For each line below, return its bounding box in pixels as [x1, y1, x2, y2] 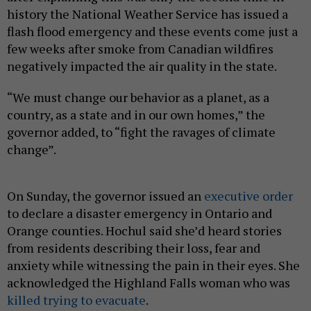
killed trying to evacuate [7, 292, 146, 309]
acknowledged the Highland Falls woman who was [7, 274, 290, 292]
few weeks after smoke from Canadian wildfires [7, 40, 274, 58]
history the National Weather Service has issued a [7, 6, 288, 23]
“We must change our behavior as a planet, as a [7, 89, 269, 106]
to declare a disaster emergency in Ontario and [7, 205, 272, 222]
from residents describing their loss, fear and [7, 239, 260, 257]
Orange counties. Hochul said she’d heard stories [7, 222, 282, 239]
